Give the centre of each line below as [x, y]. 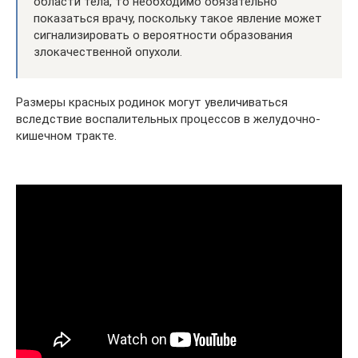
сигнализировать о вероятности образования [163, 35]
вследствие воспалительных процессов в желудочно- [168, 119]
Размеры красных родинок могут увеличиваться [152, 102]
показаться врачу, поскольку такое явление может [178, 18]
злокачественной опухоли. [108, 52]
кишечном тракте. [66, 136]
